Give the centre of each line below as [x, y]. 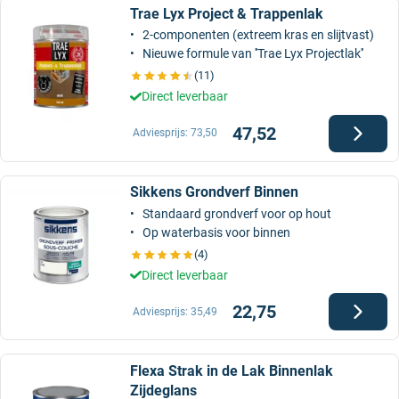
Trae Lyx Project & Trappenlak [227, 13]
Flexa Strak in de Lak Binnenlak [232, 370]
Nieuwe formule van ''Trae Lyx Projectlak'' [253, 54]
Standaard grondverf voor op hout [237, 213]
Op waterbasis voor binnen [216, 232]
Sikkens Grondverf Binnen [214, 192]
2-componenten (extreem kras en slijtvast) [258, 35]
